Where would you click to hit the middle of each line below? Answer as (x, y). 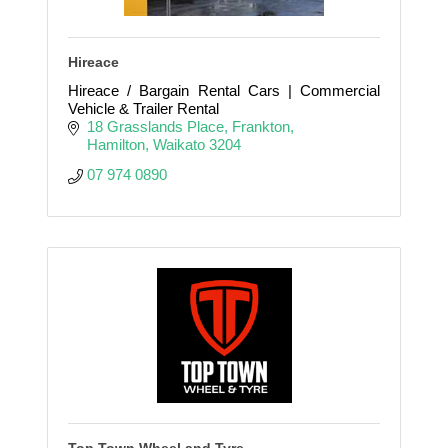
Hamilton (115, 144)
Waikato (178, 144)
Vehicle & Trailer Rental (143, 108)
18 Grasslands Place (155, 126)
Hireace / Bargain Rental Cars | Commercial (224, 90)
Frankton (260, 126)
